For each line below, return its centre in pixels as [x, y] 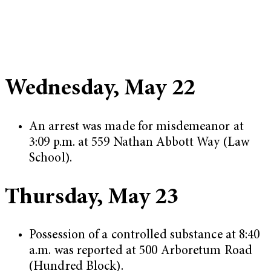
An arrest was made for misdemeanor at [136, 127]
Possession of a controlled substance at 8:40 [145, 236]
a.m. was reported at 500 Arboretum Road [141, 252]
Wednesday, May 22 [100, 89]
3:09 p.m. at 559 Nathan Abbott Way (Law [139, 143]
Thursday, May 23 [92, 198]
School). [52, 159]
